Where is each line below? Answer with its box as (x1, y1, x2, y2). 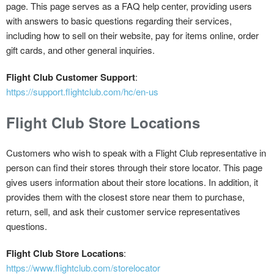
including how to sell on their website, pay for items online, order (6, 28, 259, 42)
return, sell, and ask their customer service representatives (6, 204, 240, 218)
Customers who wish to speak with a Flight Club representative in (6, 146, 266, 159)
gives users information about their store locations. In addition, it (6, 175, 258, 188)
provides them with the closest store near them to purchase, (6, 190, 245, 203)
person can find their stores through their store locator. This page (6, 160, 262, 174)
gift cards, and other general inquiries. (6, 43, 155, 56)
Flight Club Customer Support (6, 70, 135, 84)
